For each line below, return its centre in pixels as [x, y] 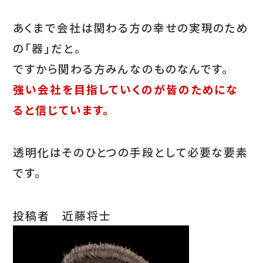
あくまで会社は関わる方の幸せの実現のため [131, 27]
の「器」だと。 [47, 48]
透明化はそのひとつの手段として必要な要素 [131, 152]
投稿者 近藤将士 [62, 215]
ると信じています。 [62, 109]
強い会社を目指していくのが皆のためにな [126, 89]
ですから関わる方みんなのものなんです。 [121, 68]
